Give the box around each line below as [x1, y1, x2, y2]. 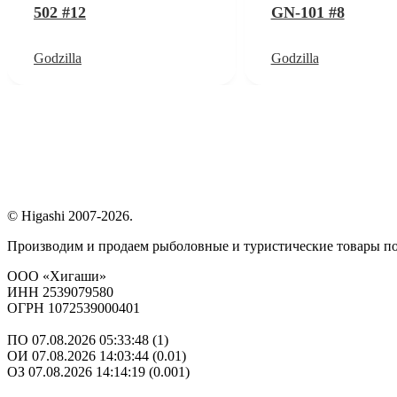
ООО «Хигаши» [7, 268, 106, 284]
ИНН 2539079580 [7, 284, 113, 300]
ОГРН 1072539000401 [7, 300, 140, 315]
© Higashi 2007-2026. [7, 207, 133, 223]
